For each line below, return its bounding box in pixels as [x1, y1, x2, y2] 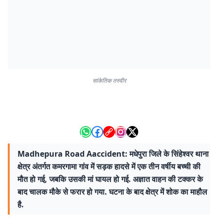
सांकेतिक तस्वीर [92, 76, 126, 85]
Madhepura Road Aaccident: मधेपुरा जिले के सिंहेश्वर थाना [18, 148, 209, 159]
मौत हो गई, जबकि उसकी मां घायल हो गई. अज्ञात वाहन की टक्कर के [18, 174, 203, 184]
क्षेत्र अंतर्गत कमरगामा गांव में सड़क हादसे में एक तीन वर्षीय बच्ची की [18, 161, 200, 172]
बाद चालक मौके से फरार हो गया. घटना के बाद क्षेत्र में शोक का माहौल [18, 186, 207, 197]
